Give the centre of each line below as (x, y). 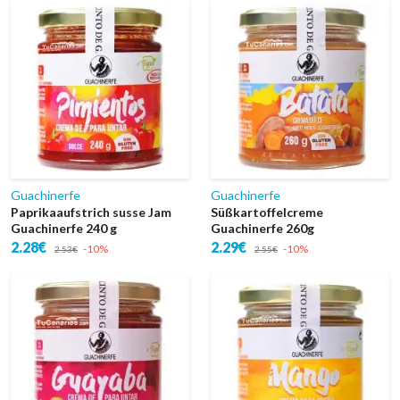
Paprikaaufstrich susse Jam (91, 212)
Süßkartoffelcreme (267, 212)
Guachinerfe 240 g (64, 228)
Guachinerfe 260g (262, 228)
